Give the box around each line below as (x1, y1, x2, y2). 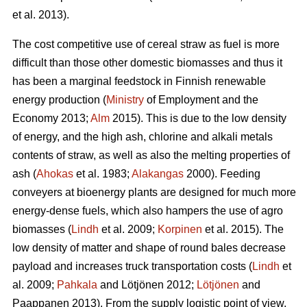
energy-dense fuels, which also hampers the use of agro (12, 205, 283, 217)
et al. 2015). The (202, 223, 284, 236)
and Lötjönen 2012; (97, 279, 197, 291)
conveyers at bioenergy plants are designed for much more (12, 186, 296, 199)
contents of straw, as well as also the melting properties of (12, 149, 290, 162)
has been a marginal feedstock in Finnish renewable (12, 75, 266, 88)
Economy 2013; (12, 112, 90, 125)
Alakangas (132, 168, 184, 180)
